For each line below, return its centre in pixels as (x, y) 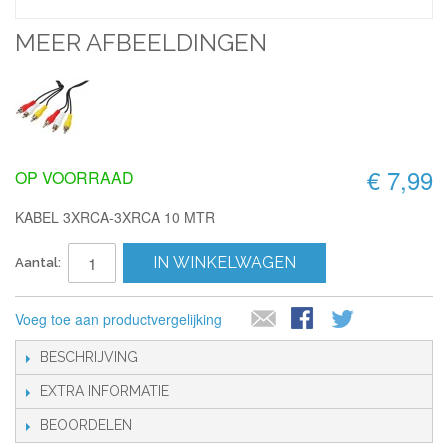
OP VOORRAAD (74, 177)
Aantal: (38, 262)
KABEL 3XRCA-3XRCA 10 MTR (115, 217)
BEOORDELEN (86, 425)
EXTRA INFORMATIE (104, 391)
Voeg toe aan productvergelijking (118, 319)
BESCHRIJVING (89, 357)
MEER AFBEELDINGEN (141, 42)
